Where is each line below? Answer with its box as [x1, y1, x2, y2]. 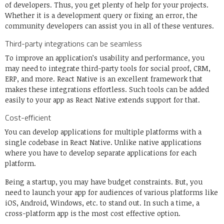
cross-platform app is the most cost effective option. [5, 208, 182, 218]
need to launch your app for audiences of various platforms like [5, 187, 218, 197]
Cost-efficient [5, 111, 53, 124]
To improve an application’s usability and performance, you [5, 53, 204, 63]
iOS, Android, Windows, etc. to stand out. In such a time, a [5, 198, 199, 208]
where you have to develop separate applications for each [5, 148, 196, 158]
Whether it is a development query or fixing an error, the [5, 10, 197, 20]
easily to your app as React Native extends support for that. [5, 95, 202, 105]
